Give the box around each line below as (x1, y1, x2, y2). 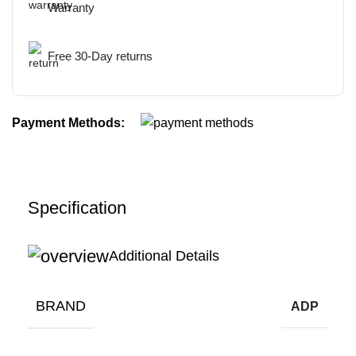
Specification (28, 198, 126, 219)
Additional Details (109, 248, 219, 265)
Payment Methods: (12, 115, 125, 130)
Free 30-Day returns (48, 49, 153, 63)
